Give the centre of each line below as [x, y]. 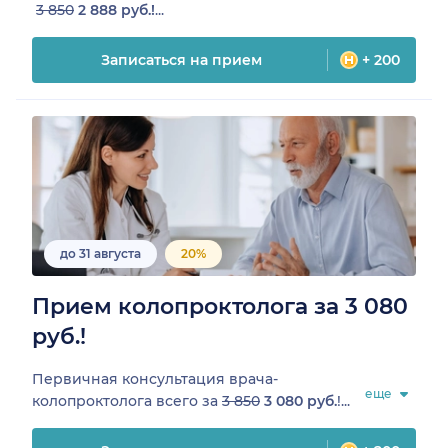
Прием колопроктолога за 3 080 [220, 306]
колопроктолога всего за [127, 400]
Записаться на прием [181, 59]
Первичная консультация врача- [155, 378]
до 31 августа [100, 253]
